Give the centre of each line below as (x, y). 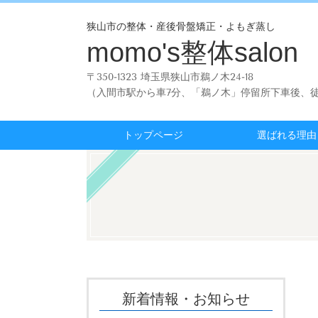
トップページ (153, 135)
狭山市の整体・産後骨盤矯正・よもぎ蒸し (181, 26)
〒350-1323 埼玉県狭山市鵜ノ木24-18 (170, 77)
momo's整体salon (192, 53)
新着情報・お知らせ (186, 299)
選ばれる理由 (287, 135)
